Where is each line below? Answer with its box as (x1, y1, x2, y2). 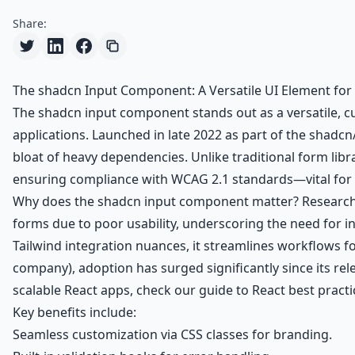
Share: (13, 16, 47, 31)
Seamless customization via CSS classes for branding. (13, 326, 332, 343)
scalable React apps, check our (13, 281, 199, 299)
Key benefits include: (13, 303, 136, 321)
